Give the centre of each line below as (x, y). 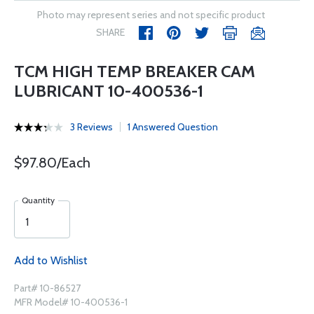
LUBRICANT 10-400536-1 (109, 91)
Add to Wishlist (51, 260)
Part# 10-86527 (47, 288)
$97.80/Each (52, 163)
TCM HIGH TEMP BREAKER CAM (135, 71)
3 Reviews (91, 127)
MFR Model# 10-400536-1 (71, 302)
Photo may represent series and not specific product (151, 15)
